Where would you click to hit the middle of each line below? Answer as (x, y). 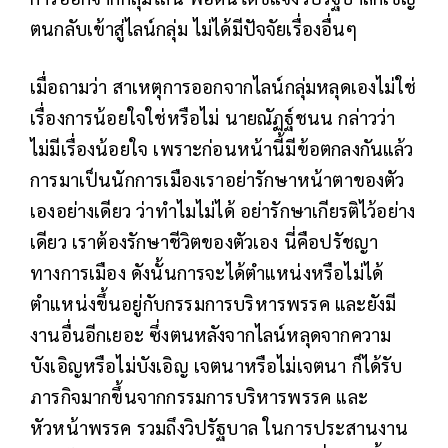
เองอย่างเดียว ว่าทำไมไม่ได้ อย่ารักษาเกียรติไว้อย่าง (223, 209)
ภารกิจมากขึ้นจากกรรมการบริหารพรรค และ (199, 395)
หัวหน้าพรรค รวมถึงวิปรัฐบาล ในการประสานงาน (219, 426)
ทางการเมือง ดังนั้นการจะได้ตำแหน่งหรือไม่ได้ (207, 271)
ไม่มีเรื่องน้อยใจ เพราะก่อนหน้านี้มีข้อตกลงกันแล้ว (222, 147)
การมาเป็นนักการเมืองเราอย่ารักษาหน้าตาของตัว (217, 178)
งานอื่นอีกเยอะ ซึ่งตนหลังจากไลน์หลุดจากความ (211, 333)
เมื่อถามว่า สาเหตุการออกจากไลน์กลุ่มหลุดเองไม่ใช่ (223, 85)
